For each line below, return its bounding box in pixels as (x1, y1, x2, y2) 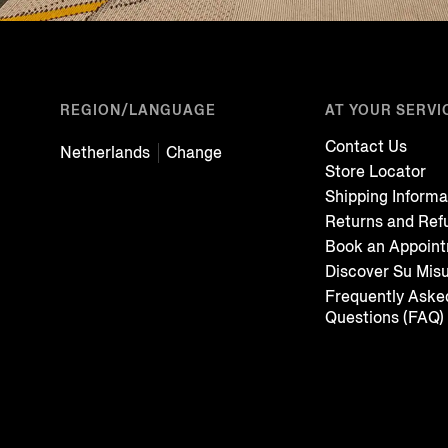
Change (166, 141, 222, 163)
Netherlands (60, 141, 150, 163)
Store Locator (324, 160, 426, 182)
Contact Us (324, 135, 407, 157)
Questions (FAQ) (324, 306, 444, 328)
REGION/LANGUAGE (60, 100, 216, 120)
